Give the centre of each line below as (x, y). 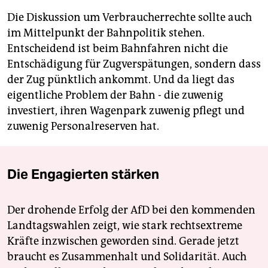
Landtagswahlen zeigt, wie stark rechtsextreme (125, 225)
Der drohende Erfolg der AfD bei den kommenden (131, 210)
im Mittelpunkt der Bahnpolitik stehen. (106, 33)
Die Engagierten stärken (83, 174)
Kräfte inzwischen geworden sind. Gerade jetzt (123, 241)
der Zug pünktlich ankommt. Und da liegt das (121, 79)
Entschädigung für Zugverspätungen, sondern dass (134, 64)
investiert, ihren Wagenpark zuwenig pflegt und (126, 110)
